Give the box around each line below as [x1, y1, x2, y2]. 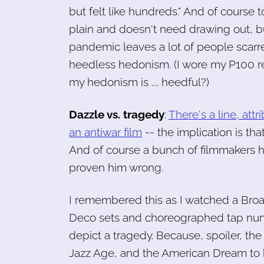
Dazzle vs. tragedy [69, 107, 164, 121]
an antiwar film [69, 125, 142, 138]
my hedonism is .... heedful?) [69, 75, 209, 88]
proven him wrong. [69, 160, 163, 174]
